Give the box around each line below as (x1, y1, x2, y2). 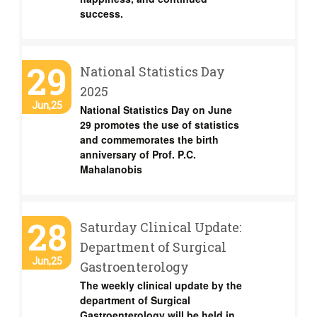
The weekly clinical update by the (80, 278, 242, 292)
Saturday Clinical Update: (80, 219, 241, 236)
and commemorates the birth (80, 132, 219, 146)
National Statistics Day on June (80, 103, 232, 117)
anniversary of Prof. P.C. (80, 147, 196, 161)
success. (80, 6, 123, 21)
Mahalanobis (80, 162, 142, 176)
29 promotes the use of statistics (80, 117, 239, 132)
